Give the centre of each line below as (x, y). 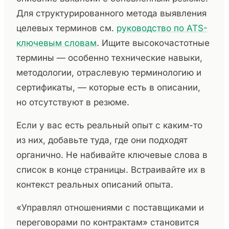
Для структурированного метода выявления (111, 14)
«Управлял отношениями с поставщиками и (110, 208)
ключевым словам (56, 43)
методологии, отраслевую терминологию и (109, 73)
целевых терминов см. (66, 28)
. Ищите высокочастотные (153, 43)
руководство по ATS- (162, 28)
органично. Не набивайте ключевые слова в (112, 155)
